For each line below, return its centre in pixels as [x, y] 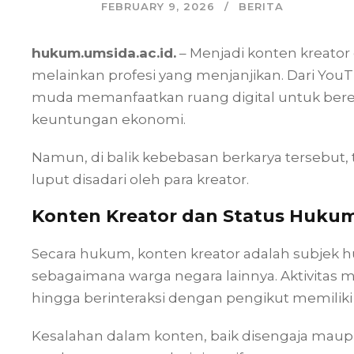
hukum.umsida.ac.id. [104, 53]
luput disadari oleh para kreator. [140, 179]
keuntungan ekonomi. [109, 119]
